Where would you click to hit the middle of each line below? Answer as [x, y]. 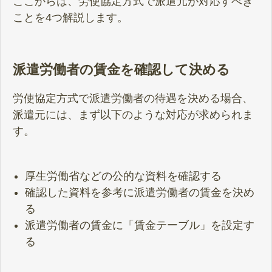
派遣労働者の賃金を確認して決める [121, 70]
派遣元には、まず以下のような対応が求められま [133, 115]
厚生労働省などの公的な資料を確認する [123, 176]
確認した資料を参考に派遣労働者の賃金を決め [140, 193]
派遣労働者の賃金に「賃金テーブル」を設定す [140, 226]
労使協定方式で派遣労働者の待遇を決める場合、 [133, 99]
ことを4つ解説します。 [70, 17]
